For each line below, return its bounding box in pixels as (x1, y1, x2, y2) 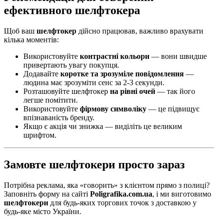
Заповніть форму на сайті (4, 189, 90, 198)
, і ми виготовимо (152, 189, 211, 198)
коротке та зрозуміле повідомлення (60, 69, 184, 78)
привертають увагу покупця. (23, 60, 119, 69)
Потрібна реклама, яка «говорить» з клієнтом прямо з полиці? (4, 181, 210, 189)
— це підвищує (146, 104, 200, 113)
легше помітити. (23, 95, 78, 104)
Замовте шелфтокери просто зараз (4, 158, 185, 171)
